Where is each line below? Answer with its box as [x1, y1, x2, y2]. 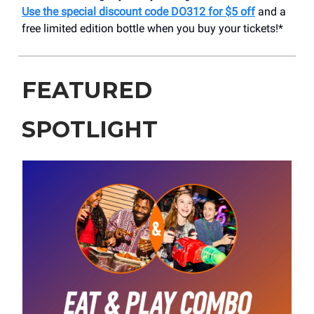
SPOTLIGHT [22, 116, 158, 144]
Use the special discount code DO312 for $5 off [22, 5, 255, 19]
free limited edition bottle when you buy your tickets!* [22, 22, 283, 36]
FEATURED [22, 76, 152, 104]
